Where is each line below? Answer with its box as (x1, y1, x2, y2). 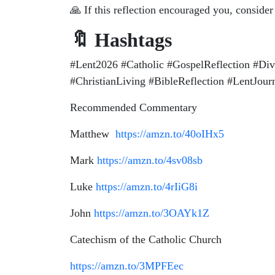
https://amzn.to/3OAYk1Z (91, 207, 209, 219)
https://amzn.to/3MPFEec (70, 260, 184, 272)
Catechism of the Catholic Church (70, 233, 222, 246)
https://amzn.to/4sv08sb (94, 154, 203, 166)
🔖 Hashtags (70, 29, 172, 51)
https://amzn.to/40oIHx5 (109, 128, 224, 140)
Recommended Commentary (70, 101, 197, 114)
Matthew (70, 128, 109, 140)
